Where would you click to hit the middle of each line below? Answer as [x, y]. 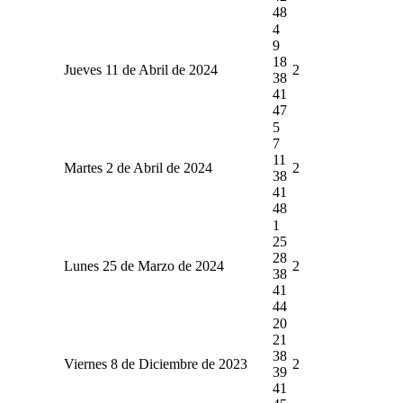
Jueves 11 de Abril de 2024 [140, 69]
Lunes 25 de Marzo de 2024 [143, 265]
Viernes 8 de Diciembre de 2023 [155, 363]
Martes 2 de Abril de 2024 [138, 167]
